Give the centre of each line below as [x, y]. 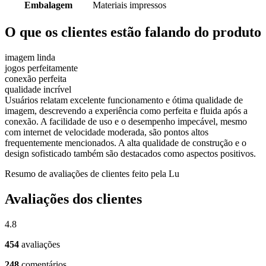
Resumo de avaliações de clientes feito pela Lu [92, 173]
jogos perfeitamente [41, 68]
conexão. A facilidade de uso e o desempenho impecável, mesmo [126, 121]
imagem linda [30, 57]
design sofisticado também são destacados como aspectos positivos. [130, 153]
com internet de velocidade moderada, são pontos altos [107, 132]
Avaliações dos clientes [73, 199]
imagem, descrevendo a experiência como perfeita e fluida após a [126, 110]
